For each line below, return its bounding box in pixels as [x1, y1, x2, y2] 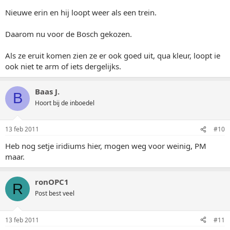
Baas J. [35, 86, 60, 97]
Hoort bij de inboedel [35, 98, 94, 107]
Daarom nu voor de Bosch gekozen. [5, 28, 132, 39]
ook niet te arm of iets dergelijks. [5, 61, 121, 71]
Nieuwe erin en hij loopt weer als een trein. [5, 7, 157, 17]
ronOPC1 [35, 177, 69, 187]
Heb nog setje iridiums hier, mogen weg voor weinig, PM [5, 141, 206, 151]
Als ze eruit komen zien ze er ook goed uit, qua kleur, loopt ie [5, 50, 220, 61]
